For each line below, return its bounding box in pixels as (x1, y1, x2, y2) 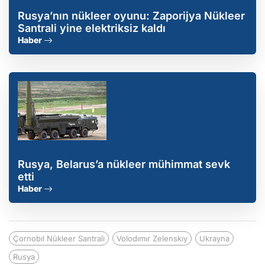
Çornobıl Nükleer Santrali (13, 234, 105, 244)
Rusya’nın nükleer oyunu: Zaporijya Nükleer (18, 9, 245, 22)
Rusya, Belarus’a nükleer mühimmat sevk (18, 158, 230, 171)
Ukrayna (199, 234, 230, 244)
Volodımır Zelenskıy (117, 234, 188, 244)
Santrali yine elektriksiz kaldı (18, 22, 166, 35)
